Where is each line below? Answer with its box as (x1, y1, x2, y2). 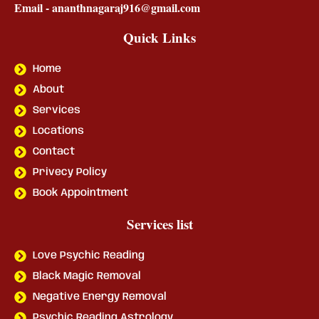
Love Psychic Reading (33, 250, 145, 262)
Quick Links (123, 28, 196, 48)
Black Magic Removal (33, 271, 142, 283)
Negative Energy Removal (33, 291, 167, 303)
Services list (126, 214, 193, 234)
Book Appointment (33, 187, 129, 199)
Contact (33, 146, 75, 158)
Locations (33, 125, 85, 137)
